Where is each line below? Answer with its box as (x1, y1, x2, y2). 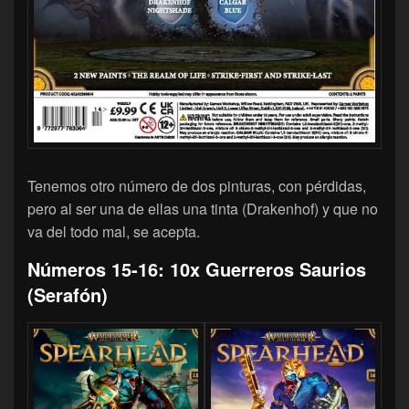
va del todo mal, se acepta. (27, 220, 200, 242)
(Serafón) (27, 280, 108, 308)
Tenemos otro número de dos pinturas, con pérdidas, (27, 174, 366, 196)
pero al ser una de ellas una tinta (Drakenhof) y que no (27, 197, 378, 219)
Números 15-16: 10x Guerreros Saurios (27, 255, 366, 282)
